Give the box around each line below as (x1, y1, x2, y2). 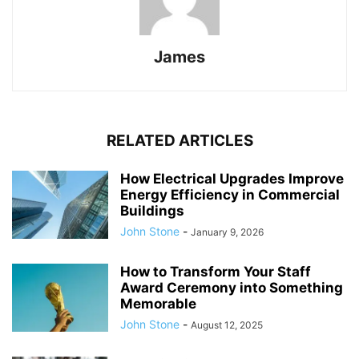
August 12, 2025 (191, 318, 263, 331)
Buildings (120, 202, 184, 219)
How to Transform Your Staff (120, 263, 311, 280)
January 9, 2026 (191, 225, 264, 238)
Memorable (120, 295, 196, 312)
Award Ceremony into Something (120, 279, 343, 296)
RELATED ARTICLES (106, 131, 253, 150)
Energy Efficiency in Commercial (120, 186, 340, 203)
